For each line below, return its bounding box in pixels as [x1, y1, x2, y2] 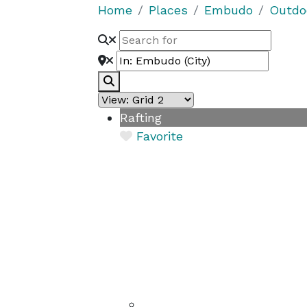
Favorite [136, 129, 183, 143]
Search [114, 74, 151, 87]
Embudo [204, 3, 253, 17]
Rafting [120, 110, 162, 125]
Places [149, 3, 188, 17]
